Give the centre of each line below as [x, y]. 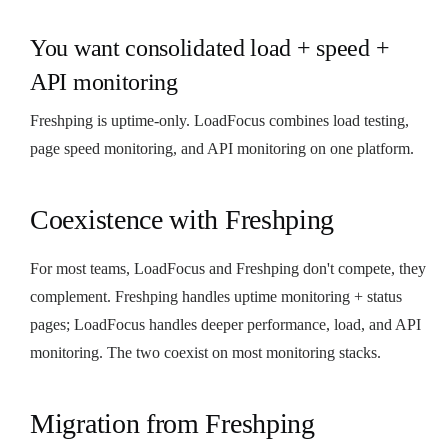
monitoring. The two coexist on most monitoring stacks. [205, 352]
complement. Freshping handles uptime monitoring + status [216, 296]
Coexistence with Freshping [182, 219]
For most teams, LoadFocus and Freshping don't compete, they [228, 268]
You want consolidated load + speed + [210, 47]
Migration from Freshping [172, 423]
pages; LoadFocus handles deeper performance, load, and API [225, 324]
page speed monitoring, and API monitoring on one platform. [222, 148]
